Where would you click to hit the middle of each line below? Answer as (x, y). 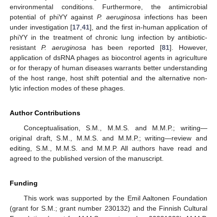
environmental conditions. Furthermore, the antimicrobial (108, 7)
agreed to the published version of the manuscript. (87, 158)
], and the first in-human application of (148, 27)
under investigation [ (41, 27)
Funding (24, 183)
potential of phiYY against (53, 17)
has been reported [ (124, 47)
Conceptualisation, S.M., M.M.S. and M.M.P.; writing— (115, 128)
